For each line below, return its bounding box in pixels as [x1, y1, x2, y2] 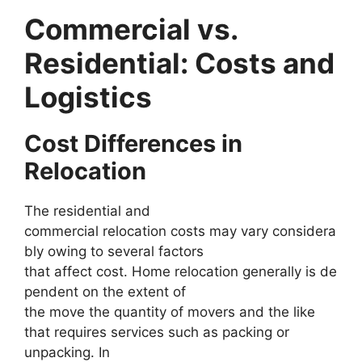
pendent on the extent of [24, 283, 186, 300]
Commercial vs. [24, 11, 238, 46]
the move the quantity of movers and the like [24, 303, 315, 320]
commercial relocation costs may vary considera [24, 222, 336, 239]
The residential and [24, 202, 150, 219]
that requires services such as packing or [24, 323, 289, 340]
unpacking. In [24, 343, 110, 360]
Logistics [24, 79, 152, 114]
